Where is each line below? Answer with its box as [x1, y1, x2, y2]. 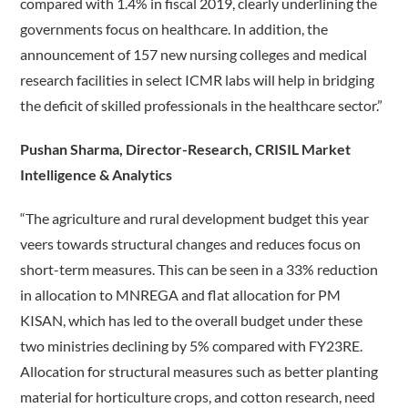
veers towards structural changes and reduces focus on [20, 235, 362, 253]
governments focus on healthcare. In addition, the [20, 20, 329, 38]
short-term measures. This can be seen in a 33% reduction [20, 260, 379, 279]
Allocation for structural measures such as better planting [20, 362, 379, 381]
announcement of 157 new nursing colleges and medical [20, 46, 368, 64]
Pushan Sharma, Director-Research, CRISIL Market [20, 140, 352, 158]
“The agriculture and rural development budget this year [20, 209, 370, 228]
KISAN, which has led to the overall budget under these [20, 311, 363, 330]
